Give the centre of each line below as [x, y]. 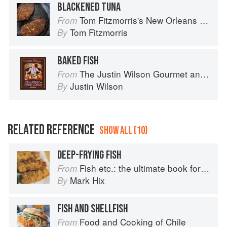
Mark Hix [87, 180]
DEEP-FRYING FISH [89, 155]
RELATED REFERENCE [51, 130]
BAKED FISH [78, 61]
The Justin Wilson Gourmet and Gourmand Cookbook [140, 74]
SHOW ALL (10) [123, 131]
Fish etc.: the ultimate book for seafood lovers [140, 168]
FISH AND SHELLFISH [92, 209]
